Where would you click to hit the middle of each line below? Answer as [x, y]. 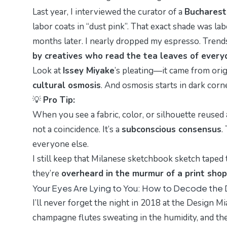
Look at [48, 70]
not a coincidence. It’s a [77, 129]
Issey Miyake [89, 70]
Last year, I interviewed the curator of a [108, 12]
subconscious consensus [172, 129]
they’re [47, 173]
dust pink [107, 26]
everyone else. [61, 144]
